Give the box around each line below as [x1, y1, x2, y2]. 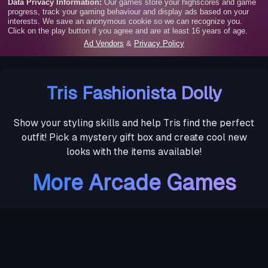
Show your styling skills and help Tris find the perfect [14, 117, 254, 129]
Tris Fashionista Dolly [46, 83, 222, 104]
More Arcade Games [32, 170, 236, 196]
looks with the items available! [66, 146, 202, 158]
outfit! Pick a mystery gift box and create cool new [21, 132, 247, 144]
